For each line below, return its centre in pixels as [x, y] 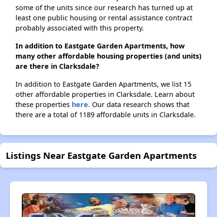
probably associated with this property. [80, 28]
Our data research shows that [140, 105]
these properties [44, 105]
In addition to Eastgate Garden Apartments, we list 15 [103, 84]
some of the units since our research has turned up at [104, 8]
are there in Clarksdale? [57, 66]
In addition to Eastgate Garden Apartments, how [100, 46]
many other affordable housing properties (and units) [108, 56]
